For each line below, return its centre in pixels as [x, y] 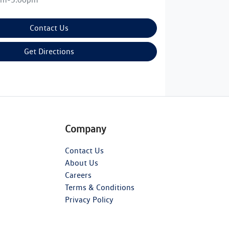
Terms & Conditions [100, 187]
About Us [82, 163]
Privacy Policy [89, 199]
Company [86, 129]
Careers [78, 175]
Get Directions [49, 52]
